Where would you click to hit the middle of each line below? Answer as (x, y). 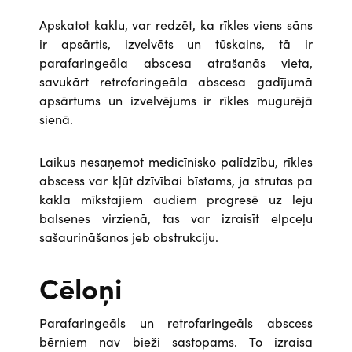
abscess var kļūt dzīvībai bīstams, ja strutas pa (176, 180)
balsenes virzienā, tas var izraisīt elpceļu (176, 218)
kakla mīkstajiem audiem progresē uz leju (176, 199)
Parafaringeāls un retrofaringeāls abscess (176, 322)
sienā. (56, 119)
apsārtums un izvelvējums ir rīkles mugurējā (176, 100)
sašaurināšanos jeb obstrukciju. (129, 236)
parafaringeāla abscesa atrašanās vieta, (176, 62)
